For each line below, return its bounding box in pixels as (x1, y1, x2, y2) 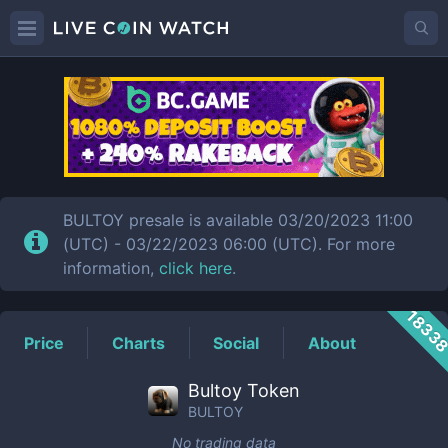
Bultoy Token (188, 380, 300, 401)
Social (213, 332, 260, 353)
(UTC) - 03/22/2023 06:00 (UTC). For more (63, 234, 396, 254)
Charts (112, 332, 166, 353)
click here (159, 258, 233, 278)
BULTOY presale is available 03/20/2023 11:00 (63, 210, 414, 230)
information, (63, 258, 160, 278)
